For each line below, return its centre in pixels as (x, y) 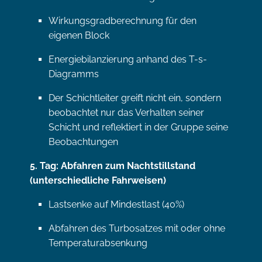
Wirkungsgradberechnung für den (123, 21)
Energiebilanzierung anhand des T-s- (128, 59)
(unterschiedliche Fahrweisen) (98, 180)
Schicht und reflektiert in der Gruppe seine (138, 127)
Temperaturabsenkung (98, 243)
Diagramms (74, 74)
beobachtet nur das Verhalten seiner (126, 113)
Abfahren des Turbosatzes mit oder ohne (137, 228)
